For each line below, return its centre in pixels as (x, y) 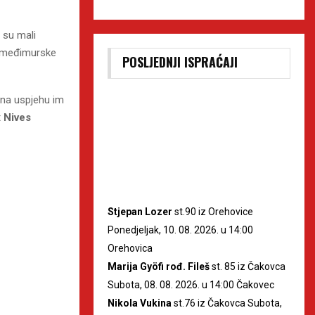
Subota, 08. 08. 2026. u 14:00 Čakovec (191, 284)
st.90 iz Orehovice (213, 211)
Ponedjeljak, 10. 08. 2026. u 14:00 (180, 230)
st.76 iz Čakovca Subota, (227, 303)
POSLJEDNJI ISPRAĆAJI (180, 62)
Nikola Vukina (140, 303)
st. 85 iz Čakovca (247, 266)
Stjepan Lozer (140, 211)
